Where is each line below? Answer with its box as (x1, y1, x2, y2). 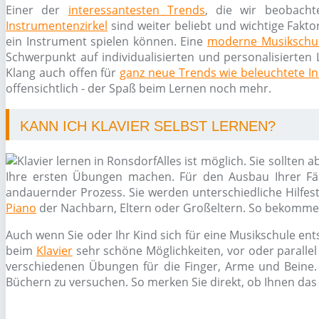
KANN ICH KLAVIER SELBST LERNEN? (20, 118, 276, 134)
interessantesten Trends (68, 2, 205, 18)
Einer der (6, 2, 68, 18)
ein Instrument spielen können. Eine (6, 33, 207, 49)
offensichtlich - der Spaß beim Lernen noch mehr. (6, 80, 271, 96)
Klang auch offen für (6, 65, 120, 80)
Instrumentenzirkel (6, 18, 108, 33)
